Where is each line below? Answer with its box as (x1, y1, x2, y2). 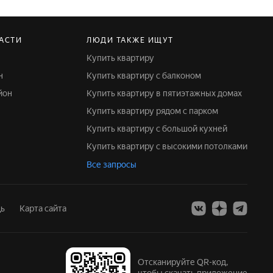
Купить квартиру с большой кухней (92, 124, 227, 133)
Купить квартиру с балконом (92, 71, 201, 80)
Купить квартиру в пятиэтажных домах (92, 88, 242, 98)
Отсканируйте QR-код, (138, 257, 228, 267)
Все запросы (87, 160, 136, 169)
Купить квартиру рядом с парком (92, 106, 218, 116)
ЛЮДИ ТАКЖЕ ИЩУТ (87, 36, 174, 44)
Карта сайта (19, 204, 66, 213)
